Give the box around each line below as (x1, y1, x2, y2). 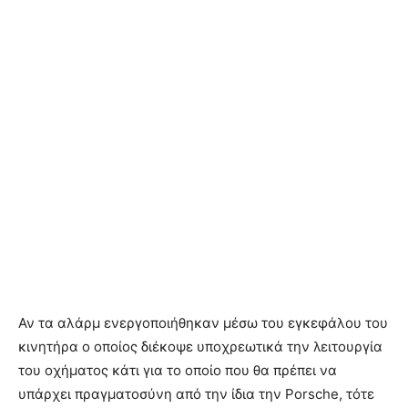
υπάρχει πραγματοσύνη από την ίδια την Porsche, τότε (18, 384, 374, 403)
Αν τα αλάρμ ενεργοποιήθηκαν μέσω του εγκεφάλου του (18, 313, 388, 331)
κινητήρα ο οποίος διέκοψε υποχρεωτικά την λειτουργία (18, 337, 382, 355)
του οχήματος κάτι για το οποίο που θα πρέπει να (18, 361, 337, 379)
